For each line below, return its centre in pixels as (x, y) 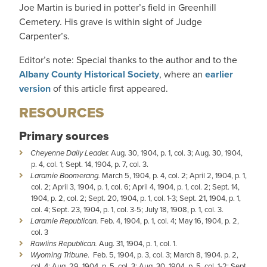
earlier (219, 74)
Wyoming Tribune (59, 255)
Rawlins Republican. (64, 243)
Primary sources (64, 136)
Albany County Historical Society (89, 74)
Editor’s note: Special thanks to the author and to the (128, 60)
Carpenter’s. (44, 36)
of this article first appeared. (109, 89)
